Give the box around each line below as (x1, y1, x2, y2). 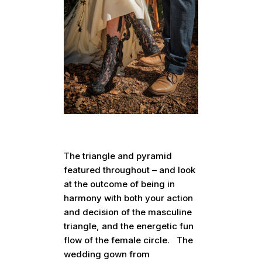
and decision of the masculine (64, 206, 192, 218)
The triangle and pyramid (64, 150, 173, 161)
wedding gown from (64, 248, 150, 260)
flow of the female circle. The (64, 234, 194, 246)
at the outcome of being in (64, 178, 175, 189)
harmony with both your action (64, 192, 194, 204)
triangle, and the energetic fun (64, 220, 194, 232)
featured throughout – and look (64, 164, 196, 175)
